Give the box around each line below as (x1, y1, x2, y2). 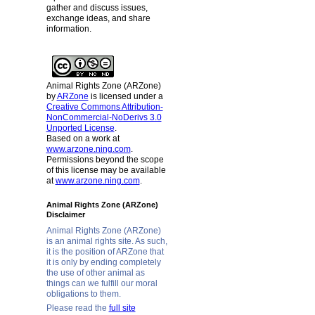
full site (108, 303, 136, 314)
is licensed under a (88, 91, 163, 102)
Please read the (46, 303, 109, 314)
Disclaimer (46, 210, 85, 219)
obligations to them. (46, 289, 121, 300)
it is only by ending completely (46, 257, 161, 268)
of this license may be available (46, 165, 166, 176)
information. (46, 23, 91, 34)
